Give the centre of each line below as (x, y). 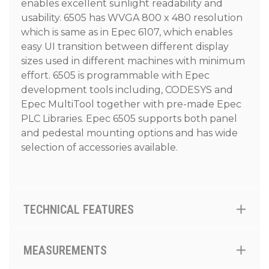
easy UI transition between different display (125, 47)
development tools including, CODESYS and (127, 90)
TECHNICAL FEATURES (79, 210)
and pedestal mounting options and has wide (129, 133)
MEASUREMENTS (65, 251)
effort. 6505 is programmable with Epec (115, 76)
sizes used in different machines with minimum (133, 61)
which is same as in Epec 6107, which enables (127, 32)
